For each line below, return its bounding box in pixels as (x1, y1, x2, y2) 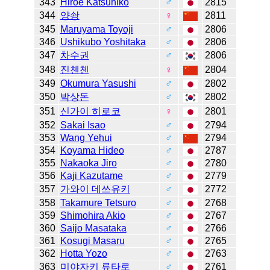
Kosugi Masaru (60, 236, 125, 246)
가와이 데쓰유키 (60, 184, 130, 195)
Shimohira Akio (60, 210, 125, 221)
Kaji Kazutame (60, 171, 123, 181)
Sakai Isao (60, 120, 105, 131)
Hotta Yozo (60, 248, 107, 259)
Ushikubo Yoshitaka (60, 37, 146, 48)
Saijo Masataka (60, 223, 127, 234)
